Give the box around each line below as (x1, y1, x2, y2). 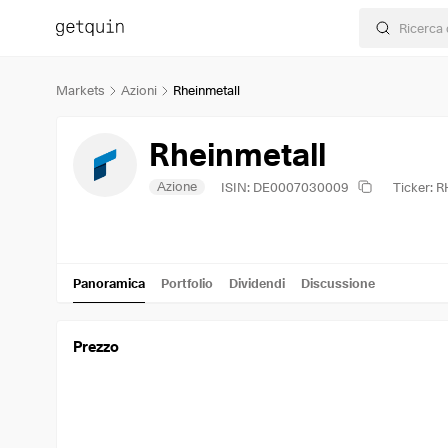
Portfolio (161, 274, 213, 291)
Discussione (301, 274, 375, 291)
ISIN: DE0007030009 (221, 178, 349, 195)
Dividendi (229, 274, 285, 291)
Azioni (121, 82, 157, 98)
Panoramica (73, 274, 145, 291)
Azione (157, 178, 197, 194)
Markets (56, 82, 105, 98)
